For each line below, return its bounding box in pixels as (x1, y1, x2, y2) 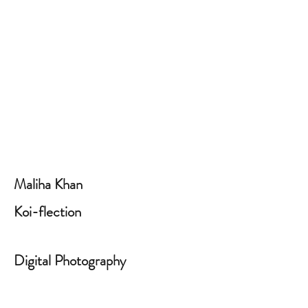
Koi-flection (14, 201, 81, 222)
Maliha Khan (14, 174, 82, 195)
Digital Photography (14, 250, 126, 271)
